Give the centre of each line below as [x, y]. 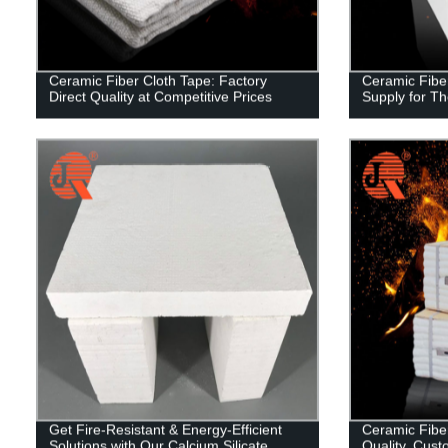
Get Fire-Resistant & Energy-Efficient [165, 429]
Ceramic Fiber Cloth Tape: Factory [157, 80]
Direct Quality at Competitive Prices [160, 96]
